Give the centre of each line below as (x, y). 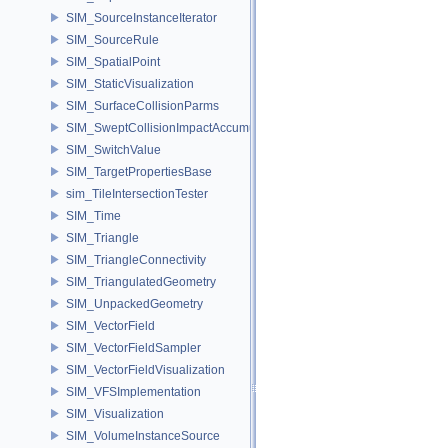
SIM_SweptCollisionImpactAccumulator (173, 127)
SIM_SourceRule (112, 39)
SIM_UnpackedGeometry (134, 303)
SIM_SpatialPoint (113, 61)
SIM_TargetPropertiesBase (139, 171)
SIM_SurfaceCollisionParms (142, 105)
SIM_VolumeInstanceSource (143, 435)
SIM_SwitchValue (113, 149)
